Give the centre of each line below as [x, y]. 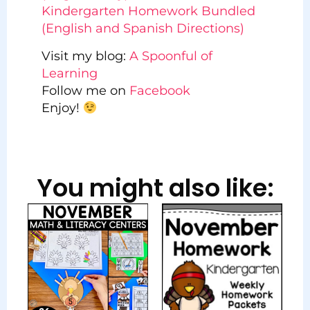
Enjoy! [62, 108]
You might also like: [155, 188]
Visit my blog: [85, 56]
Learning [70, 73]
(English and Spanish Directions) [143, 29]
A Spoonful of [171, 56]
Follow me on [85, 90]
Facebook [160, 90]
